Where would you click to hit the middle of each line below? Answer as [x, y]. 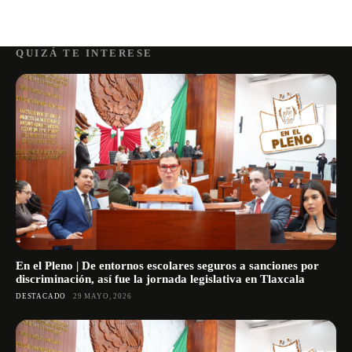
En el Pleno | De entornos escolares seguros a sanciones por [167, 265]
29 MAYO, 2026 [103, 296]
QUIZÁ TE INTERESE [84, 53]
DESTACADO [41, 296]
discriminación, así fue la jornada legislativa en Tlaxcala [160, 279]
